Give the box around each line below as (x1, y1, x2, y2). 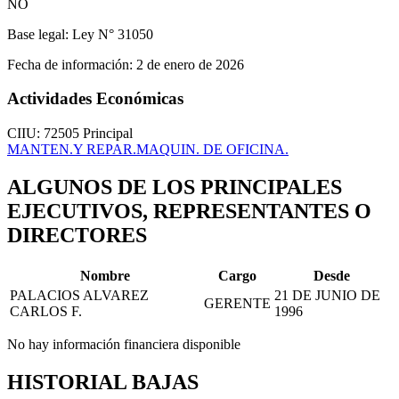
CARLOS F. (10, 303, 82, 319)
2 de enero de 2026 (133, 56, 244, 72)
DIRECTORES (7, 224, 147, 248)
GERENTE (204, 295, 271, 311)
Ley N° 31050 (69, 26, 153, 42)
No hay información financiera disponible (7, 336, 240, 352)
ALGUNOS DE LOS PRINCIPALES (7, 175, 342, 199)
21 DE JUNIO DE (274, 287, 380, 303)
